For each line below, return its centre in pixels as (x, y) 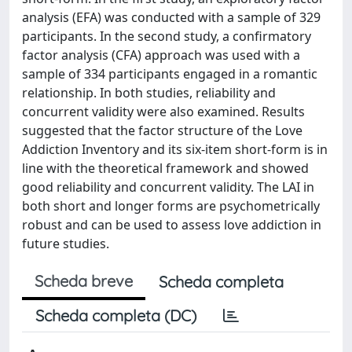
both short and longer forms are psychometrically (171, 206)
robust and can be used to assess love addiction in (172, 225)
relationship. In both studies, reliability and (149, 93)
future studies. (66, 244)
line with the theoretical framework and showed (165, 168)
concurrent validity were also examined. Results (163, 112)
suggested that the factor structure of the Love (162, 130)
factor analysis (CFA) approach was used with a (161, 55)
